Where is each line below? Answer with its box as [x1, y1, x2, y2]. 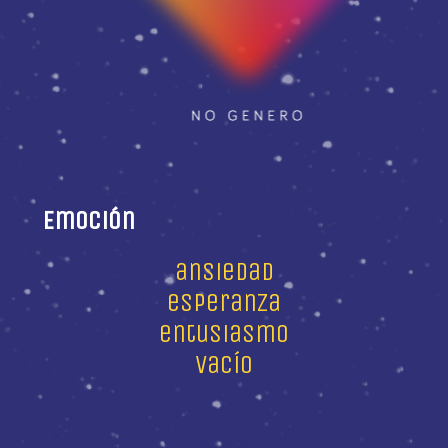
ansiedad [174, 255, 274, 287]
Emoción [42, 204, 136, 236]
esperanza [167, 286, 281, 318]
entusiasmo [159, 317, 289, 349]
